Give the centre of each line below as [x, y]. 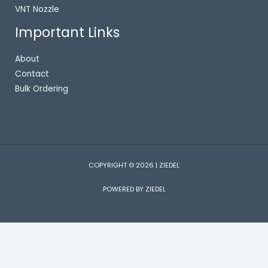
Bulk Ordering [42, 89]
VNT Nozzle [37, 9]
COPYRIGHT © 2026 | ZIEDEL [134, 166]
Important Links [67, 32]
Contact [32, 74]
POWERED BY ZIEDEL [134, 190]
